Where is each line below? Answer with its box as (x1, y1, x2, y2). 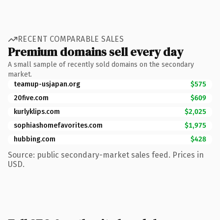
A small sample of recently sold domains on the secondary (8, 60, 194, 69)
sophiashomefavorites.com (14, 121, 103, 130)
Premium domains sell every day (8, 43, 183, 60)
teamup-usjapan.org (14, 80, 80, 88)
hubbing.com (14, 135, 55, 143)
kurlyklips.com (14, 107, 60, 116)
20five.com (14, 93, 49, 102)
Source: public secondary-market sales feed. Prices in (8, 150, 204, 160)
